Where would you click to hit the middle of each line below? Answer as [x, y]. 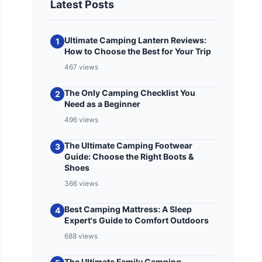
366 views [82, 183]
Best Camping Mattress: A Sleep [128, 209]
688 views [81, 236]
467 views [82, 67]
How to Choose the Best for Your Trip [138, 51]
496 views [82, 120]
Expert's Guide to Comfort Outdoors [137, 220]
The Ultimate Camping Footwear [129, 145]
